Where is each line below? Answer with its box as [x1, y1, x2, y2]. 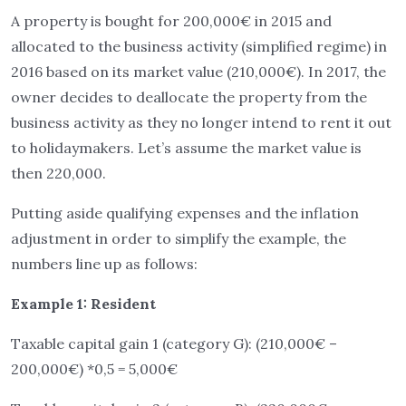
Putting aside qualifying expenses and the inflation [11, 204, 359, 222]
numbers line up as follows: [11, 255, 198, 273]
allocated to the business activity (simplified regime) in [11, 37, 387, 55]
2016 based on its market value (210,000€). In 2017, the [11, 63, 386, 81]
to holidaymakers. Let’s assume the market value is [11, 139, 362, 157]
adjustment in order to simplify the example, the [11, 229, 346, 247]
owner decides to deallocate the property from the [11, 88, 367, 106]
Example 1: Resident [11, 295, 156, 313]
